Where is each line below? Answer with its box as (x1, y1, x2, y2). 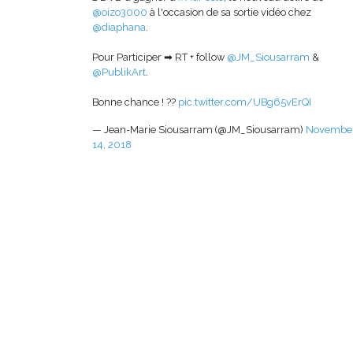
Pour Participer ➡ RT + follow (92, 50, 227, 63)
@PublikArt (92, 65, 146, 78)
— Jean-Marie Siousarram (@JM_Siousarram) (92, 123, 306, 136)
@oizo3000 (92, 6, 147, 18)
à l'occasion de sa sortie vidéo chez (147, 6, 311, 18)
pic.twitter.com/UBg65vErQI (178, 95, 311, 108)
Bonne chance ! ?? (92, 95, 178, 108)
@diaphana (92, 20, 146, 33)
